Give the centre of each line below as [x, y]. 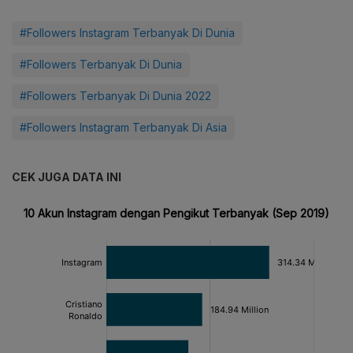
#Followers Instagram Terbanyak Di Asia [123, 127]
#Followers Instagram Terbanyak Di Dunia [127, 32]
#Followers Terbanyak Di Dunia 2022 [115, 95]
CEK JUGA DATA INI [67, 176]
